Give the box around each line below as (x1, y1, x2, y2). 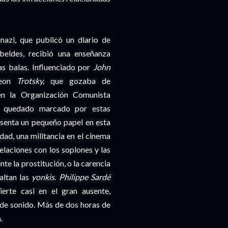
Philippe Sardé (59, 172, 110, 182)
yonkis (28, 172, 55, 182)
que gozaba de (44, 76, 111, 86)
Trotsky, (16, 76, 44, 86)
